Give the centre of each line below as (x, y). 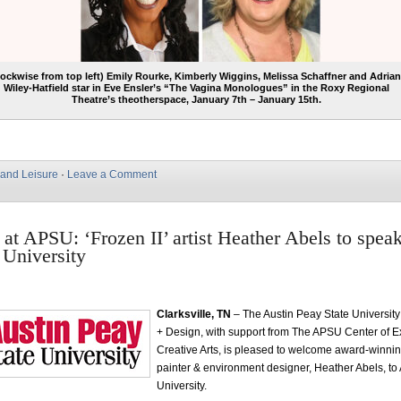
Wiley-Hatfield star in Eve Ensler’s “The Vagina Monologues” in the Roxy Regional (196, 88)
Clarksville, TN (194, 314)
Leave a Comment (112, 175)
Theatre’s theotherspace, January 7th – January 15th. (196, 99)
